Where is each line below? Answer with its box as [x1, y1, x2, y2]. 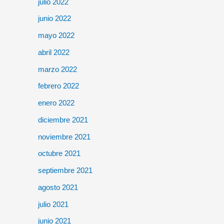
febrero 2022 [38, 81, 79, 90]
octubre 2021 [38, 149, 80, 158]
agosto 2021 [38, 182, 78, 191]
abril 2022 [38, 47, 69, 56]
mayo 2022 [38, 31, 74, 39]
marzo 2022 [38, 64, 77, 73]
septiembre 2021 [38, 166, 92, 174]
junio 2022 [38, 14, 71, 23]
